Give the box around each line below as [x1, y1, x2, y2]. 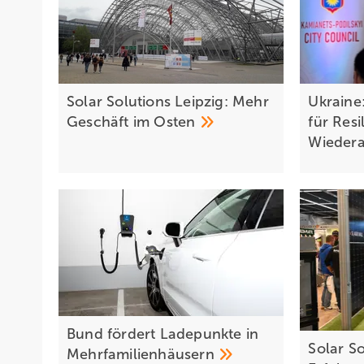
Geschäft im [67, 114, 154, 131]
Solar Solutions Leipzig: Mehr [67, 93, 269, 110]
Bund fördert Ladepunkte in [67, 326, 259, 343]
